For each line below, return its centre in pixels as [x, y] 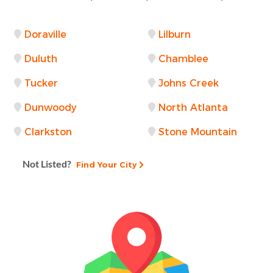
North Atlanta [193, 107]
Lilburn [175, 34]
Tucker [41, 83]
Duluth [41, 58]
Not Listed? [47, 163]
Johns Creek [189, 83]
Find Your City [105, 164]
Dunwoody [51, 107]
